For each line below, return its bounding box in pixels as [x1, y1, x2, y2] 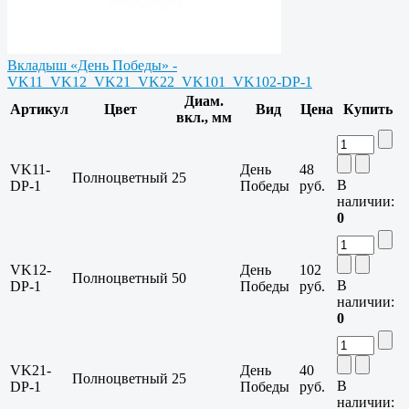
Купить [343, 101, 393, 118]
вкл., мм [176, 110, 232, 126]
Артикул [10, 101, 68, 118]
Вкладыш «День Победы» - [7, 58, 177, 74]
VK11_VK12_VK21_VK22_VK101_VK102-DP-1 [7, 74, 312, 90]
